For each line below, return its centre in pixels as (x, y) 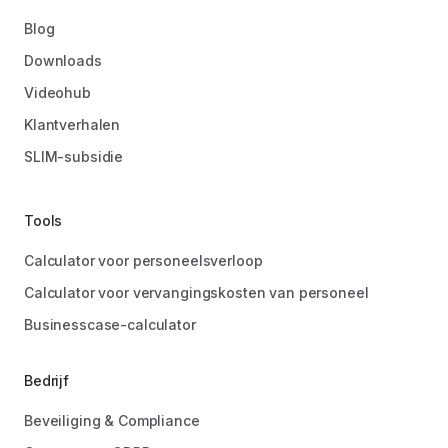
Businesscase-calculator (110, 324)
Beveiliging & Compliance (112, 420)
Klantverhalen (72, 124)
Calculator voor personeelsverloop (143, 260)
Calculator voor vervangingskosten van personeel (196, 292)
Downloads (63, 60)
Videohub (57, 92)
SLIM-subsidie (74, 156)
